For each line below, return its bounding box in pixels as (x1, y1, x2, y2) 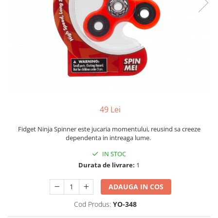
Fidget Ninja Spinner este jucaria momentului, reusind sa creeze (18, 125, 200, 133)
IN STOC (101, 149, 126, 158)
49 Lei (99, 104, 121, 115)
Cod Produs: (74, 200, 111, 209)
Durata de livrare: (78, 161, 135, 169)
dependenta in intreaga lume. (66, 133, 152, 142)
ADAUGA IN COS (109, 182, 164, 191)
